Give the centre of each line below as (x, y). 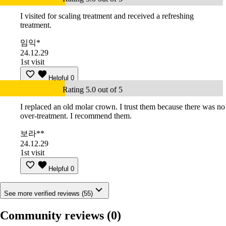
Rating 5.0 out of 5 (93, 90)
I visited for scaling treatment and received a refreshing (107, 16)
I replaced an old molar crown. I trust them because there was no (123, 107)
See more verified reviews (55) (48, 194)
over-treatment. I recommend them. (76, 116)
